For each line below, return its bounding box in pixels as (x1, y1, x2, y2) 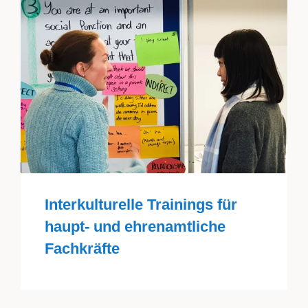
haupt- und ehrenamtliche (44, 217, 225, 235)
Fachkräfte (44, 239, 120, 257)
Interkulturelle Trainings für (44, 195, 237, 213)
